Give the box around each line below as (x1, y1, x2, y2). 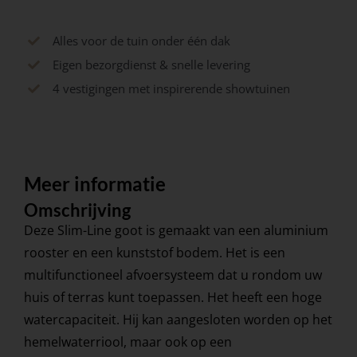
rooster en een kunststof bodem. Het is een (23, 244, 285, 262)
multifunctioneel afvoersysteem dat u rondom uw (23, 266, 322, 284)
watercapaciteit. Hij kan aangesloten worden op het (23, 311, 332, 329)
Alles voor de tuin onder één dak (52, 33, 230, 49)
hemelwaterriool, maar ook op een (23, 333, 232, 351)
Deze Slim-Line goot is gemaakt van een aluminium (23, 222, 328, 240)
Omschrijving (23, 199, 131, 222)
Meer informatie (23, 172, 166, 196)
